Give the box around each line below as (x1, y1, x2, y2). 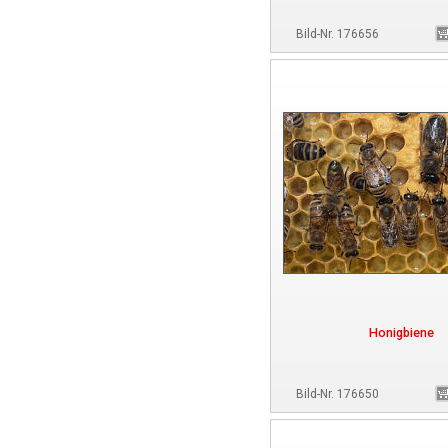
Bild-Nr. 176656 (296, 27, 379, 41)
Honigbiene (369, 325, 434, 340)
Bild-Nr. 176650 (296, 387, 379, 401)
